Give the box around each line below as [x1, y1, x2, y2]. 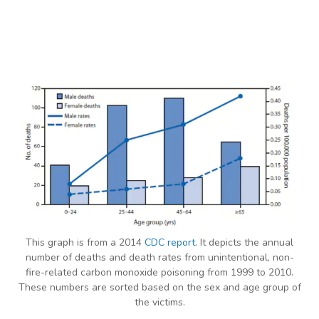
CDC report [145, 235, 195, 249]
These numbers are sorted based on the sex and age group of [18, 280, 301, 294]
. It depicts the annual [195, 235, 293, 249]
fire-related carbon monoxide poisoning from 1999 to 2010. [26, 265, 293, 279]
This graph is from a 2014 [26, 235, 145, 249]
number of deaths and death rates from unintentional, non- [25, 250, 294, 264]
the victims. [134, 295, 185, 309]
